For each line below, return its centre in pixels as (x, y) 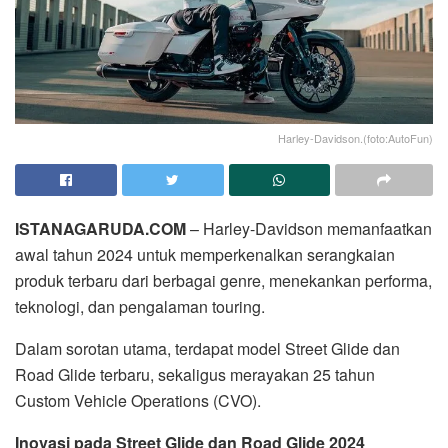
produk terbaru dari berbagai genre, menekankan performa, (223, 281)
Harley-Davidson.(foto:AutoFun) (355, 138)
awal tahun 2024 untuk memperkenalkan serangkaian (205, 255)
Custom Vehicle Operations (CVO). (138, 401)
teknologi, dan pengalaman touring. (140, 307)
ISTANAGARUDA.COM (100, 229)
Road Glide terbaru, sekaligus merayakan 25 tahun (195, 375)
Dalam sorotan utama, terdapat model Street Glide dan (207, 349)
